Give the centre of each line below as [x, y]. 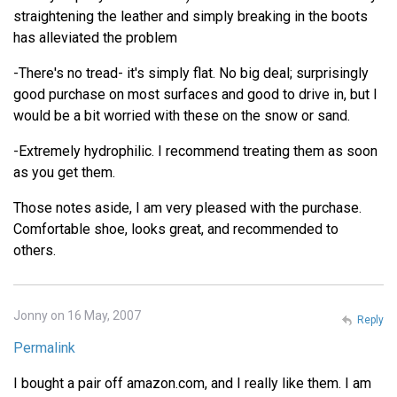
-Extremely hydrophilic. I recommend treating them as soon [195, 152]
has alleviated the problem [95, 38]
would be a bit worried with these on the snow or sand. [182, 116]
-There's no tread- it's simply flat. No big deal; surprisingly [191, 74]
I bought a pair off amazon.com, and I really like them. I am [192, 384]
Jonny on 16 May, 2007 [77, 316]
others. [35, 251]
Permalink [44, 348]
